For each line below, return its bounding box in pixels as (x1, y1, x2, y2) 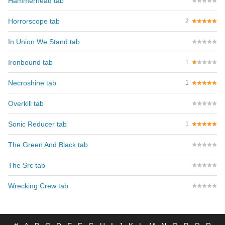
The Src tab (8, 161, 45, 169)
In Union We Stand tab (8, 38, 80, 46)
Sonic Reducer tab (8, 120, 67, 128)
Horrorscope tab (8, 17, 60, 25)
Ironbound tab (8, 58, 53, 66)
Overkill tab (8, 99, 44, 107)
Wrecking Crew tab (8, 182, 68, 190)
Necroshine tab (8, 79, 56, 87)
